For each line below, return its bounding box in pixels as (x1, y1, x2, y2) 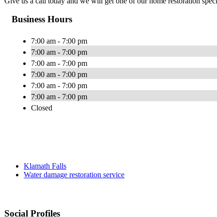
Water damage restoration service (24, 170, 124, 179)
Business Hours (12, 14, 72, 25)
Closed (31, 104, 52, 112)
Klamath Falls (24, 162, 66, 170)
